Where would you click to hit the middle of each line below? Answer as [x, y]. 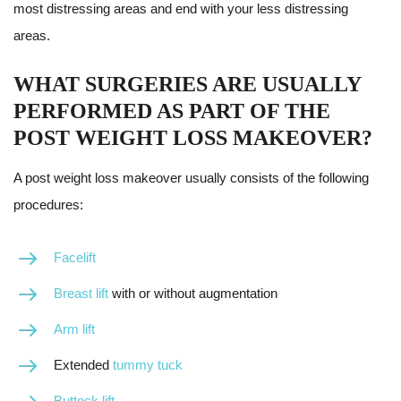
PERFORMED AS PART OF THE [172, 111]
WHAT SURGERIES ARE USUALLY [187, 84]
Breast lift [81, 293]
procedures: [48, 205]
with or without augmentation [193, 293]
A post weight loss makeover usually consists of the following [191, 178]
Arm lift [74, 329]
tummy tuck [148, 365]
